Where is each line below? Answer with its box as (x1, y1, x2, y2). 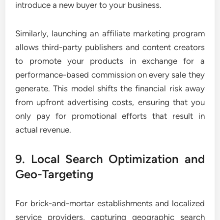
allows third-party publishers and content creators (15, 42, 205, 52)
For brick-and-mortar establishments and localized (15, 198, 205, 208)
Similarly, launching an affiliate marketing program (15, 28, 205, 38)
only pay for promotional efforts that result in (15, 111, 205, 121)
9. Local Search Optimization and (15, 152, 205, 166)
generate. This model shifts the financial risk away (15, 83, 205, 93)
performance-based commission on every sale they (15, 70, 205, 80)
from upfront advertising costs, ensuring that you (15, 97, 205, 107)
